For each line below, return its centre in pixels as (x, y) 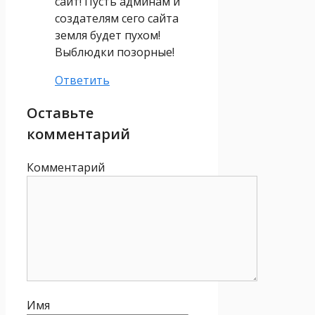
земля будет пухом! (108, 35)
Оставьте (60, 112)
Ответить (82, 80)
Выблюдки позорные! (115, 52)
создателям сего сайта (117, 18)
